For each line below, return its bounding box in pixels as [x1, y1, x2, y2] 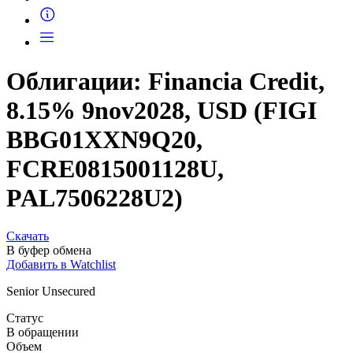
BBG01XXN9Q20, [6, 179, 203, 208]
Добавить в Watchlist [6, 311, 116, 325]
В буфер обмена [6, 297, 91, 311]
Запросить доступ [69, 10, 165, 24]
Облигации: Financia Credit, [6, 121, 325, 150]
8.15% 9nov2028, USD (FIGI [6, 150, 317, 179]
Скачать [6, 283, 49, 297]
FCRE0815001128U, [6, 208, 224, 237]
